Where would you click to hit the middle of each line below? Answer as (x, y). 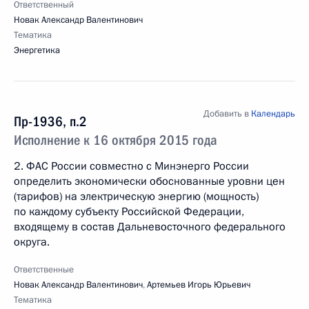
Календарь (273, 114)
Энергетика (37, 50)
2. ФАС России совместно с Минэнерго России (131, 166)
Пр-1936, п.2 (50, 121)
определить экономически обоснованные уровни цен (149, 181)
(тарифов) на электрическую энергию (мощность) (136, 197)
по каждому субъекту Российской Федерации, (129, 212)
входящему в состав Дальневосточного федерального (150, 227)
